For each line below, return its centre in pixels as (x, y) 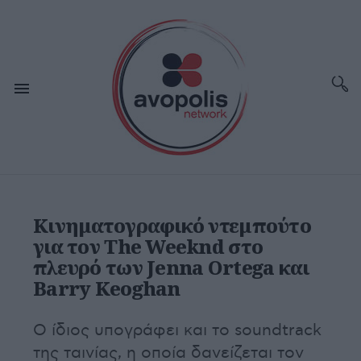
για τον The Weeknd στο (148, 246)
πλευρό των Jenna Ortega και (171, 267)
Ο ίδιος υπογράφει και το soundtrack (177, 330)
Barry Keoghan (107, 288)
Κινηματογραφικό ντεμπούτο (172, 225)
